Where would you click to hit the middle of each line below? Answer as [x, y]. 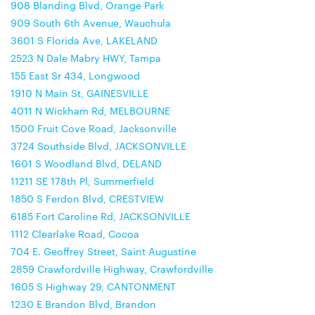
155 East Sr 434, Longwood [75, 75]
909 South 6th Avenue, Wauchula [91, 22]
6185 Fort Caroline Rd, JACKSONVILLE [101, 216]
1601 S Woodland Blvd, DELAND [86, 163]
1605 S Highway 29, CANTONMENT [93, 286]
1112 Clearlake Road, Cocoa [75, 233]
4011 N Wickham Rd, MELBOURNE [90, 110]
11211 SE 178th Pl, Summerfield [82, 181]
